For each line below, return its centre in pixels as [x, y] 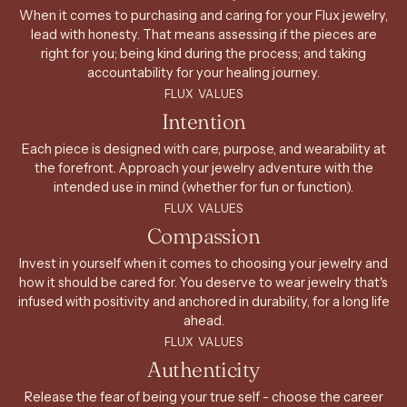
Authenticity [203, 369]
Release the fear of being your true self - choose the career [203, 397]
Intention [203, 121]
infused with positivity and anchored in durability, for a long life [203, 301]
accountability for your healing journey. [203, 72]
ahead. [203, 320]
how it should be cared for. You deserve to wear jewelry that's [203, 282]
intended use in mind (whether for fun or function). [203, 187]
